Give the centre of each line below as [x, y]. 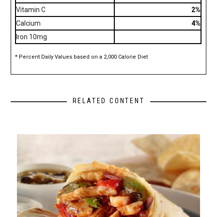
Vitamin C [31, 10]
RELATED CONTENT [108, 101]
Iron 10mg [32, 37]
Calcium [29, 23]
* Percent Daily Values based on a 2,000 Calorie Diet [82, 57]
